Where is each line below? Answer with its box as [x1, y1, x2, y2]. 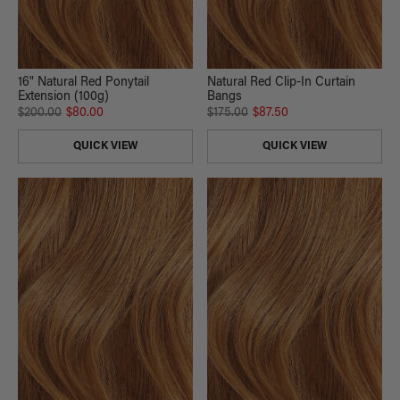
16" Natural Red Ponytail [18, 77, 149, 90]
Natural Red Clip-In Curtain [207, 77, 355, 90]
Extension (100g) [18, 91, 109, 104]
